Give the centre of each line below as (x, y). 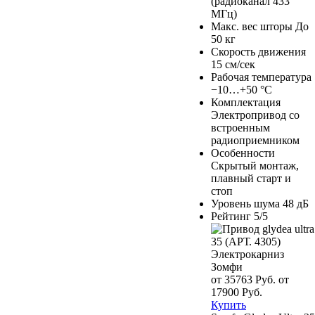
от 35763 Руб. (243, 279)
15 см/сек (233, 64)
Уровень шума (245, 203)
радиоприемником (255, 140)
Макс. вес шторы (252, 26)
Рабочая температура (261, 77)
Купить (229, 304)
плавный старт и (251, 178)
